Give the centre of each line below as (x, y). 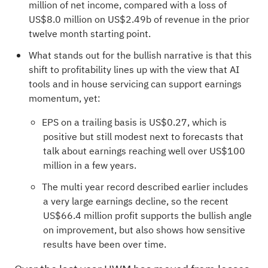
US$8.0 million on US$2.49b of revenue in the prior (139, 19)
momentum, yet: (64, 98)
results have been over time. (104, 244)
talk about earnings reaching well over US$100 (144, 151)
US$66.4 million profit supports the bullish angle (147, 216)
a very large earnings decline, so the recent (135, 201)
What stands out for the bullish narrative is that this (140, 55)
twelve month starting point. (89, 34)
